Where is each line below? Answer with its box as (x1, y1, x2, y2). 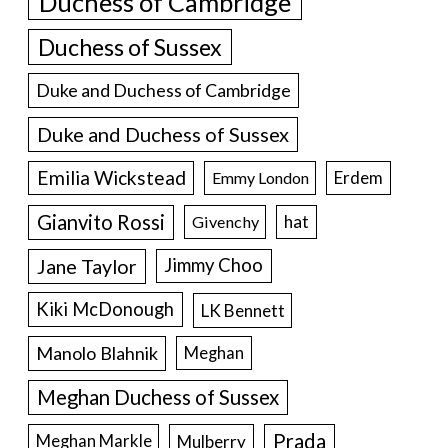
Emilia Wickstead (36, 166, 186, 190)
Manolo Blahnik (36, 341, 159, 364)
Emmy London (211, 168, 309, 188)
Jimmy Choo (164, 254, 264, 277)
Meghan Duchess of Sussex (37, 384, 280, 409)
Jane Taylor (36, 254, 137, 278)
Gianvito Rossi (37, 209, 166, 234)
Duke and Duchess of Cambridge (36, 78, 292, 101)
